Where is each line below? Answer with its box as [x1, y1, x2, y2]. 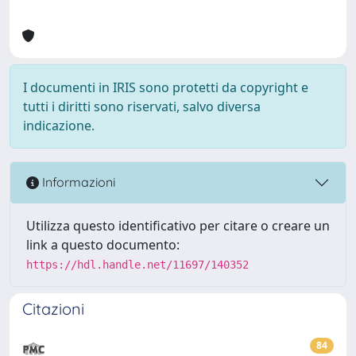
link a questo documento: [26, 235, 180, 253]
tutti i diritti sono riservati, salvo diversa [23, 97, 261, 115]
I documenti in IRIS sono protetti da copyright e [23, 78, 308, 96]
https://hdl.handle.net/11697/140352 [26, 257, 249, 271]
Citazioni [22, 298, 84, 319]
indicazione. [23, 116, 95, 134]
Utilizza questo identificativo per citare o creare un [26, 216, 330, 234]
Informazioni [39, 174, 115, 191]
